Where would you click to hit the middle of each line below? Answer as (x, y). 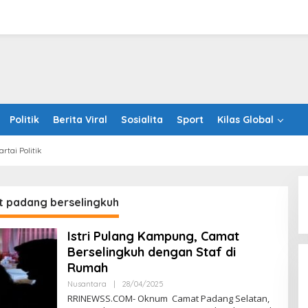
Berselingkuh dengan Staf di (151, 252)
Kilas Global (245, 120)
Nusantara (87, 284)
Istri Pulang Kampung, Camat (153, 236)
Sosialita (142, 120)
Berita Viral (80, 120)
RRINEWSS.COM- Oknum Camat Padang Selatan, (168, 298)
